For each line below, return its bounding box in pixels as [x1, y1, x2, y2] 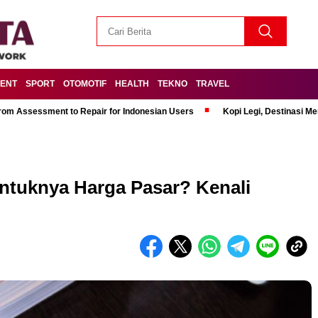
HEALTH [115, 79, 149, 89]
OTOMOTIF [63, 79, 106, 89]
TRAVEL [196, 79, 229, 89]
